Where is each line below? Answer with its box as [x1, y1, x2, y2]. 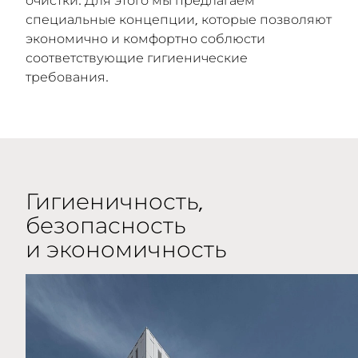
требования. [26, 70, 109, 84]
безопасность [26, 213, 185, 237]
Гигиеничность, [26, 189, 204, 213]
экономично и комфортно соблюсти [26, 31, 265, 46]
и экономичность [26, 237, 226, 261]
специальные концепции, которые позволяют [26, 12, 332, 26]
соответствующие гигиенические [26, 50, 248, 65]
